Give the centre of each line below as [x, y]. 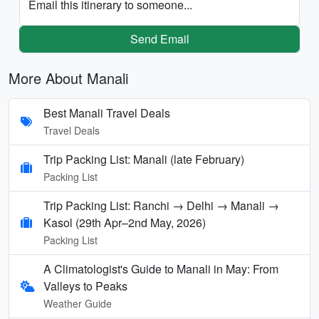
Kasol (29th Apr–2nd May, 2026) [125, 222]
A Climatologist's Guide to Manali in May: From [161, 268]
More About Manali [68, 78]
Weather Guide [78, 303]
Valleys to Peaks [85, 286]
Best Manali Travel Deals [107, 113]
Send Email [159, 38]
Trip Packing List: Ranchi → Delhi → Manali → [161, 205]
